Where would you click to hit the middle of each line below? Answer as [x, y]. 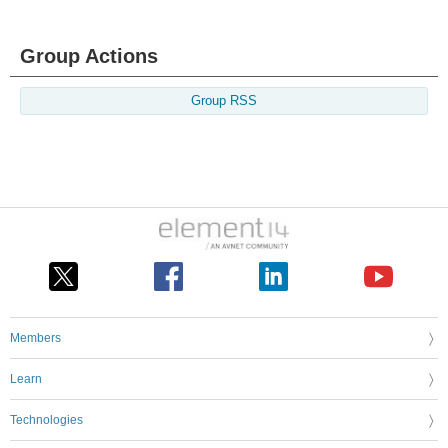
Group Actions [89, 56]
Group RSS [224, 101]
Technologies [46, 420]
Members [35, 338]
